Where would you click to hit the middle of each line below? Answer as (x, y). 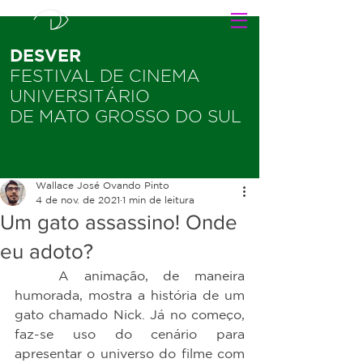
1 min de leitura (158, 200)
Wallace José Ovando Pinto (102, 185)
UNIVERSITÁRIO (80, 96)
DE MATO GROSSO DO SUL (126, 116)
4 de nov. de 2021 (78, 200)
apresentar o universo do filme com (130, 353)
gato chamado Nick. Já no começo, (130, 314)
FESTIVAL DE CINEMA (107, 76)
